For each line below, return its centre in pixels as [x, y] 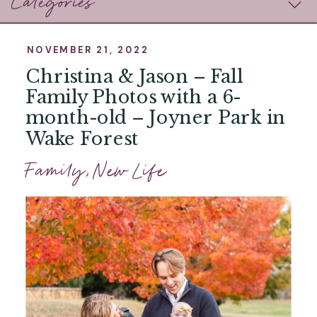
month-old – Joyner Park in [156, 118]
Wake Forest [82, 139]
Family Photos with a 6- [133, 97]
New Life [131, 171]
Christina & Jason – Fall [134, 76]
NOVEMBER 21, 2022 [88, 50]
